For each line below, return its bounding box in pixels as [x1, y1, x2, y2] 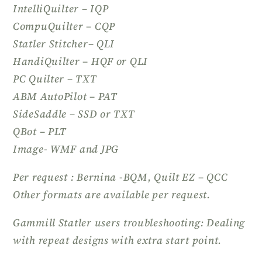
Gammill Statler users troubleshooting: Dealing [13, 215, 246, 230]
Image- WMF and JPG [13, 141, 119, 156]
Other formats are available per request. [13, 187, 211, 202]
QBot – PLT [13, 123, 67, 139]
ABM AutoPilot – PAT [13, 88, 118, 104]
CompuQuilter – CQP [13, 18, 115, 33]
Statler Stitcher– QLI [13, 36, 115, 51]
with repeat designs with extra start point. [13, 232, 222, 247]
